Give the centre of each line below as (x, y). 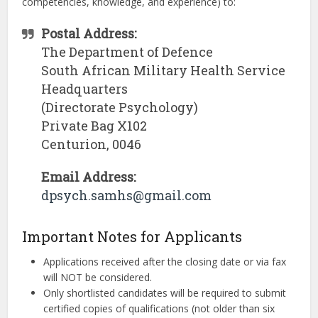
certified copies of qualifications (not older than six (159, 309)
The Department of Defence (127, 52)
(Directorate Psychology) (120, 108)
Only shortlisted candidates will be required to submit (165, 293)
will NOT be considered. (98, 278)
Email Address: (89, 177)
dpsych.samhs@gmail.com (127, 196)
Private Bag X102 (94, 126)
